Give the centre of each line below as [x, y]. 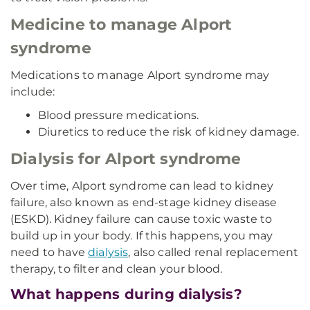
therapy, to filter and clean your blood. [117, 269]
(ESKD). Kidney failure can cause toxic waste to [142, 219]
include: [33, 92]
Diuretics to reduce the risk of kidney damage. [169, 132]
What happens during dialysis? [126, 294]
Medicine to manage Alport [121, 25]
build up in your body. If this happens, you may [142, 236]
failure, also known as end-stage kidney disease [144, 202]
